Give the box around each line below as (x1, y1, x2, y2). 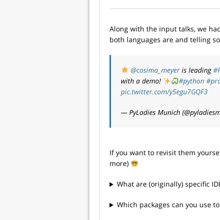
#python (178, 76, 204, 86)
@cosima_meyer (130, 65, 180, 75)
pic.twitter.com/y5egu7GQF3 (121, 87, 208, 97)
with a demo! (121, 76, 163, 86)
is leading (179, 65, 213, 75)
